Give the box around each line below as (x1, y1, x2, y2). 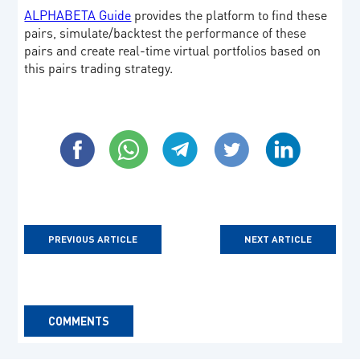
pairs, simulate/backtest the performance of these (24, 23, 307, 41)
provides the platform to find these (131, 6, 328, 23)
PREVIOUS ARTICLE (48, 232, 138, 245)
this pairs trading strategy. (24, 59, 174, 76)
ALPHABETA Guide (24, 6, 132, 23)
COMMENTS (48, 313, 110, 328)
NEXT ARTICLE (243, 232, 312, 245)
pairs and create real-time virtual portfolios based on (24, 41, 321, 59)
